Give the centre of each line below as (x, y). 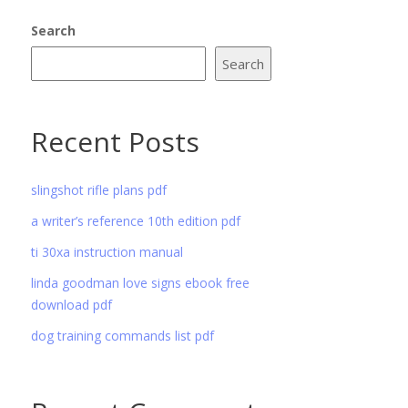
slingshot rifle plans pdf (99, 190)
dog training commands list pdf (123, 336)
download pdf (72, 305)
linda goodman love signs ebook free (141, 283)
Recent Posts (116, 142)
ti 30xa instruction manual (107, 252)
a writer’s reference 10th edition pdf (136, 221)
